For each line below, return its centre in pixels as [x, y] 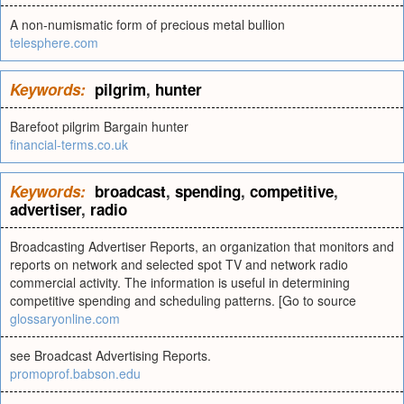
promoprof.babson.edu [75, 373]
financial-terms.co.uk [69, 144]
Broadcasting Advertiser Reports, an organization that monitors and [202, 246]
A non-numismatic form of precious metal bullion [147, 24]
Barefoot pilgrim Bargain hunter [99, 126]
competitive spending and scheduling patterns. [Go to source [183, 300]
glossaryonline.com [65, 318]
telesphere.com [54, 42]
